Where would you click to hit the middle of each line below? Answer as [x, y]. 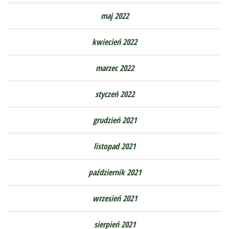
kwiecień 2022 [114, 42]
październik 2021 [114, 172]
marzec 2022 [114, 68]
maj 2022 [114, 16]
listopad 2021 [114, 146]
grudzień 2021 [114, 120]
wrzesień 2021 [114, 198]
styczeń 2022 [114, 94]
